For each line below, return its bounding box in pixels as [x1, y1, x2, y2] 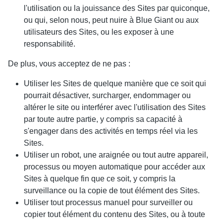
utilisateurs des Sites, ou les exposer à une [24, 28, 174, 36]
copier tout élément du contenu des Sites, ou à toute [24, 210, 205, 219]
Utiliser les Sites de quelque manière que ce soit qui [24, 79, 206, 88]
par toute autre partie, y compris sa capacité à [24, 115, 182, 123]
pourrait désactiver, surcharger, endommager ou [24, 91, 191, 100]
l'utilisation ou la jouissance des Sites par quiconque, [24, 4, 210, 12]
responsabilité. [24, 40, 75, 48]
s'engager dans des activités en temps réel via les [24, 127, 198, 135]
